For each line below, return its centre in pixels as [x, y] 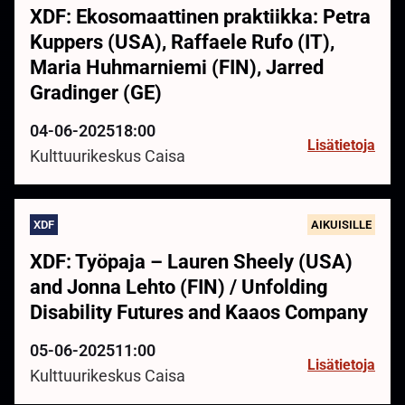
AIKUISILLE [341, 225]
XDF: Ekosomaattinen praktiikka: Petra [200, 17]
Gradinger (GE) [96, 93]
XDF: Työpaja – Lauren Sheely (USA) [191, 262]
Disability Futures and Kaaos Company [199, 313]
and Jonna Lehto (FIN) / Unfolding [179, 287]
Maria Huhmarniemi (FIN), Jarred [177, 68]
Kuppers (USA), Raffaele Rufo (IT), [182, 42]
